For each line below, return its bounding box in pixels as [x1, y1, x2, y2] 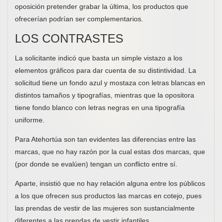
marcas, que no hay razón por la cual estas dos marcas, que [15, 147, 205, 156]
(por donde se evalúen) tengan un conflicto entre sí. [15, 160, 177, 168]
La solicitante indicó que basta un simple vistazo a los [15, 54, 182, 62]
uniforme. [15, 115, 45, 124]
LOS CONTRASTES [15, 31, 123, 45]
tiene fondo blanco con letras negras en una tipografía [15, 103, 185, 111]
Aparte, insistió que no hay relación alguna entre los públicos [15, 179, 205, 187]
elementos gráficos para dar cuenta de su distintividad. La [15, 66, 196, 74]
